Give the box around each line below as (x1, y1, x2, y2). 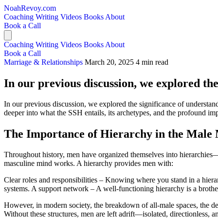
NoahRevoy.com (4, 4, 56, 12)
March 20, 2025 (85, 58, 134, 66)
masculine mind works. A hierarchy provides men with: (4, 159, 173, 167)
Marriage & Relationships (4, 58, 85, 66)
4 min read (136, 58, 168, 66)
